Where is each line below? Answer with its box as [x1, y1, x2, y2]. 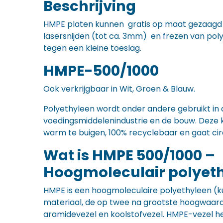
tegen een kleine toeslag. [43, 42, 141, 54]
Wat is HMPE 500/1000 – [43, 145, 215, 165]
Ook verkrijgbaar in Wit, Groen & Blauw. [43, 83, 195, 95]
